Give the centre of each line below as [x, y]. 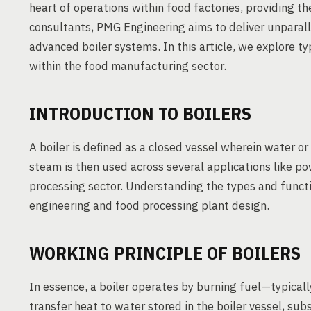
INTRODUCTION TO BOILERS [140, 113]
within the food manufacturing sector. [128, 66]
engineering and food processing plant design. [149, 205]
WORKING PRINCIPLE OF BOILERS [165, 253]
